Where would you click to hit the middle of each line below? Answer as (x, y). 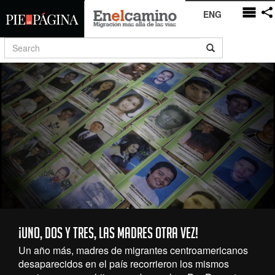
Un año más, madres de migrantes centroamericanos (133, 250)
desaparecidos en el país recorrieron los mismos (124, 264)
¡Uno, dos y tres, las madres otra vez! (108, 235)
